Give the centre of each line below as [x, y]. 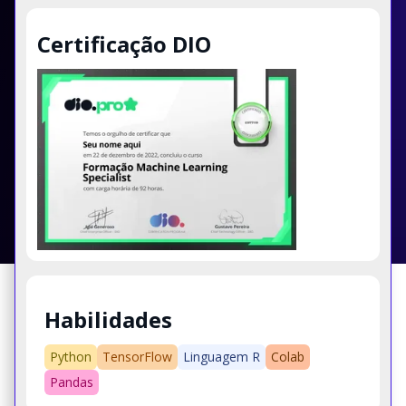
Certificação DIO [124, 43]
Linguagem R [222, 357]
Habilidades [108, 319]
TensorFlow [137, 357]
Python [71, 357]
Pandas [72, 382]
